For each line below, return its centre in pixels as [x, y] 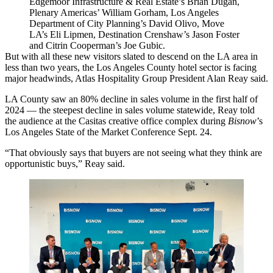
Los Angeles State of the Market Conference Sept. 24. [108, 132]
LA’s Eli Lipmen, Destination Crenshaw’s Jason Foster [134, 34]
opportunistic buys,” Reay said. [65, 163]
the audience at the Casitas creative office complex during [116, 121]
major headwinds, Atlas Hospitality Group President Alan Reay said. [136, 78]
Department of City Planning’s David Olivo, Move [127, 23]
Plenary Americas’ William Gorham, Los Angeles [124, 12]
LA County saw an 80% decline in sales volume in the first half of [131, 99]
